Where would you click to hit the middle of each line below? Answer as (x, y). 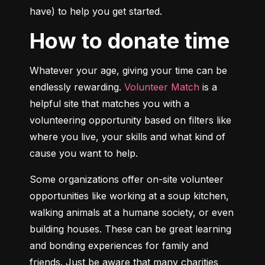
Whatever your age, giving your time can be (128, 71)
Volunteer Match (162, 87)
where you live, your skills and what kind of (127, 137)
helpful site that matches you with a (109, 104)
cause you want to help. (84, 153)
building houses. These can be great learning (130, 229)
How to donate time (137, 41)
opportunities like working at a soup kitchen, (129, 196)
